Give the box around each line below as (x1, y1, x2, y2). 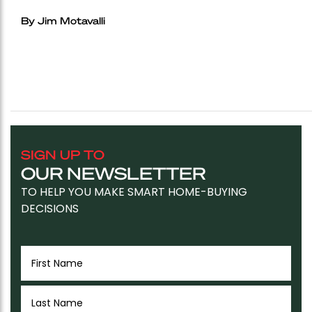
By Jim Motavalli (21, 13, 105, 26)
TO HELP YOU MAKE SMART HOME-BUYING (21, 183, 247, 200)
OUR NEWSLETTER (21, 162, 205, 184)
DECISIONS (21, 200, 79, 217)
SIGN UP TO (21, 146, 104, 162)
